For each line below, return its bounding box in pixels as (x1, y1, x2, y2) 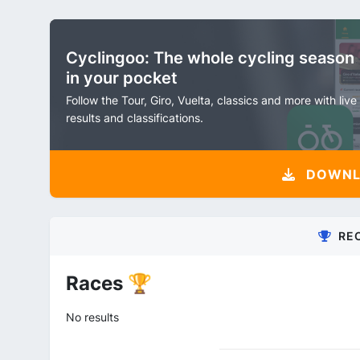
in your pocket (66, 68, 178, 88)
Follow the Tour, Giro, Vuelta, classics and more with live (66, 93, 357, 107)
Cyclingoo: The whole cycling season (66, 48, 354, 67)
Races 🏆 (66, 271, 152, 295)
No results (66, 309, 119, 324)
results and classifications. (66, 111, 203, 125)
